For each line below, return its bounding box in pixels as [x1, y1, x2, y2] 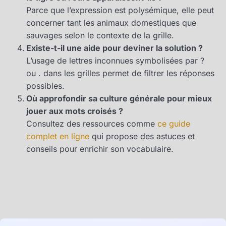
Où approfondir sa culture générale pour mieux [26, 93, 212, 103]
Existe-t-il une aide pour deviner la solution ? [26, 42, 203, 53]
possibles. [26, 80, 65, 91]
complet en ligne [26, 131, 89, 141]
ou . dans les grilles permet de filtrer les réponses [26, 68, 214, 78]
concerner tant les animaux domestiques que [26, 17, 196, 28]
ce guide [157, 118, 190, 129]
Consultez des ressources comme [26, 118, 157, 129]
